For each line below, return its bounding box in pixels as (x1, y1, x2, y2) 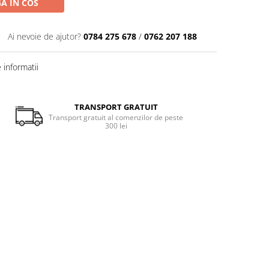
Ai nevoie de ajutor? (8, 31, 81, 43)
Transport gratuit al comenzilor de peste (49, 112, 184, 123)
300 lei (104, 121, 127, 131)
